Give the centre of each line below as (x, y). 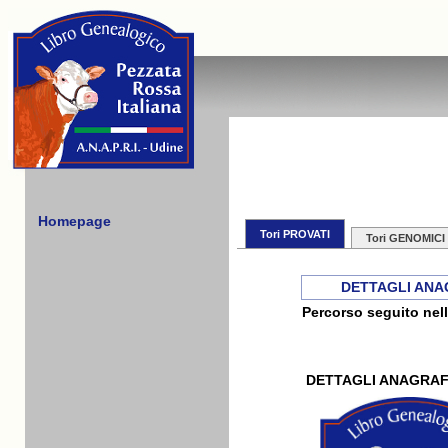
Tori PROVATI (295, 234)
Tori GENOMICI (405, 238)
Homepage (74, 221)
